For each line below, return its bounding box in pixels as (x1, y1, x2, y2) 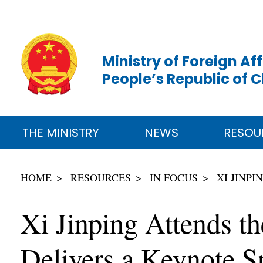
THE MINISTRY (22, 124, 100, 141)
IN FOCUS (150, 170, 198, 184)
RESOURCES (70, 170, 131, 184)
